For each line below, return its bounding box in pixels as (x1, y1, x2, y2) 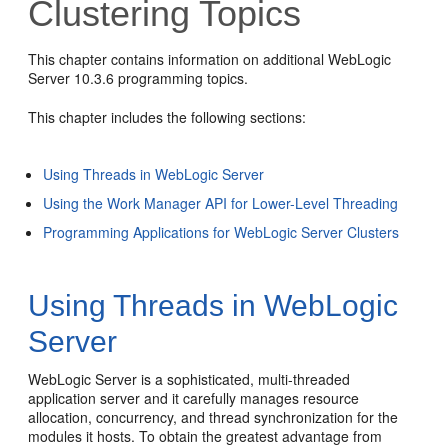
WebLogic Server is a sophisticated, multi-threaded (28, 369, 351, 389)
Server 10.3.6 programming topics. (28, 68, 249, 88)
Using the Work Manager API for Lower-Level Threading (43, 193, 399, 213)
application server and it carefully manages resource (28, 388, 360, 408)
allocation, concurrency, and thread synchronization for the (28, 407, 399, 427)
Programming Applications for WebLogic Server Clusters (43, 222, 400, 242)
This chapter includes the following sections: (28, 107, 307, 127)
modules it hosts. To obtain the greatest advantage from (28, 426, 383, 446)
